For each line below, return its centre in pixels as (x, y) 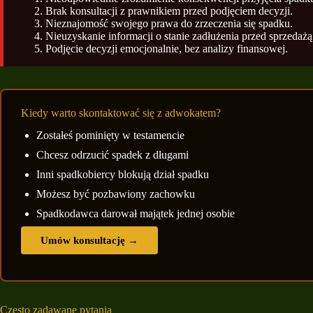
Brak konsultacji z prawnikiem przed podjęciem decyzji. (169, 10)
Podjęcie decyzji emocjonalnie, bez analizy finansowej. (167, 48)
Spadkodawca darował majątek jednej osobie (136, 214)
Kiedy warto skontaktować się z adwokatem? (121, 112)
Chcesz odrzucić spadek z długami (112, 155)
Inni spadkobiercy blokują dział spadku (123, 175)
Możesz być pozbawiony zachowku (116, 194)
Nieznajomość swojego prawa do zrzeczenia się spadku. (169, 23)
